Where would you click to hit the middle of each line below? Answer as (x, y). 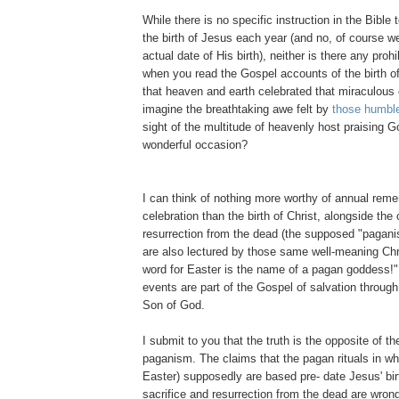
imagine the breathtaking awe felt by (237, 110)
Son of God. (174, 305)
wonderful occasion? (195, 145)
